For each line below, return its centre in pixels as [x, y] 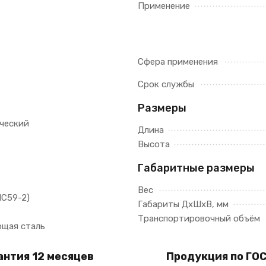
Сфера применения [178, 62]
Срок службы [166, 84]
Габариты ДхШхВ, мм [183, 204]
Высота [154, 144]
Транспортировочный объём [199, 218]
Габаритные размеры [196, 168]
